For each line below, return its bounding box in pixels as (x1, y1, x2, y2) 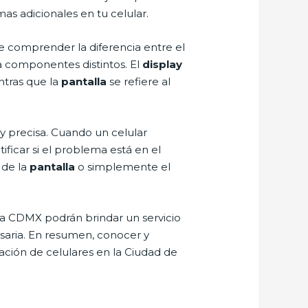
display (142, 58, 183, 71)
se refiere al (107, 75, 171, 89)
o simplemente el (75, 160, 171, 174)
